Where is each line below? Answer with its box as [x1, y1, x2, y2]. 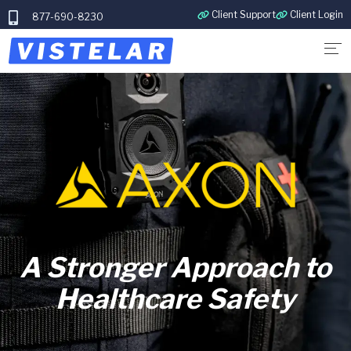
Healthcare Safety [56, 282, 295, 317]
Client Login [289, 9, 343, 20]
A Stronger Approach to [20, 251, 331, 285]
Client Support [211, 9, 276, 20]
